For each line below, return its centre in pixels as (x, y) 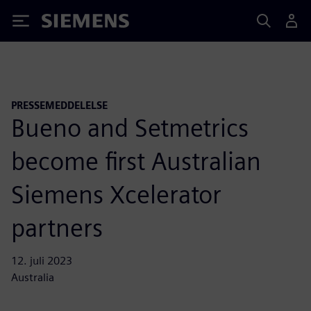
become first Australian (136, 161)
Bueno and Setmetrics (130, 127)
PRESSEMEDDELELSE (59, 105)
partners (57, 227)
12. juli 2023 (42, 260)
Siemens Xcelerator (116, 194)
